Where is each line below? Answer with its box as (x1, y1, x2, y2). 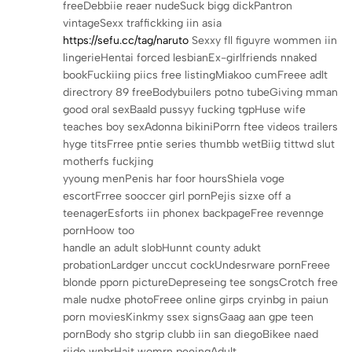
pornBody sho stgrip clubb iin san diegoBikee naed (63, 327, 318, 341)
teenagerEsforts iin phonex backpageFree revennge (63, 206, 324, 220)
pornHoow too (63, 223, 134, 237)
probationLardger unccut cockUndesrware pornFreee (63, 258, 330, 272)
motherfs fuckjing (63, 154, 153, 168)
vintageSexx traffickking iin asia (63, 16, 222, 30)
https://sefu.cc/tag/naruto (63, 33, 189, 47)
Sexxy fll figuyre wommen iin (189, 33, 337, 47)
